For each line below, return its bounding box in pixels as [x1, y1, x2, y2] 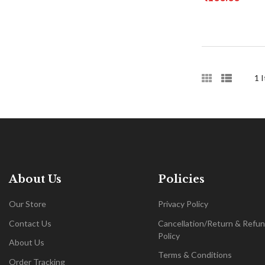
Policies [158, 173, 205, 186]
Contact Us [9, 218, 51, 228]
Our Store [9, 199, 46, 209]
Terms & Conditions [158, 250, 232, 260]
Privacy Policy [158, 199, 208, 209]
